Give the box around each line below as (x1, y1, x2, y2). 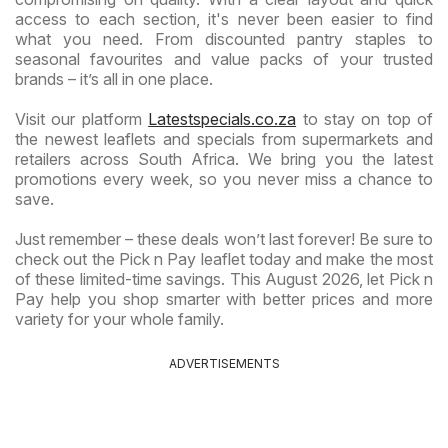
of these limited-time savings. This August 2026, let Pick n (15, 268, 433, 289)
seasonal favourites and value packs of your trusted (15, 48, 433, 69)
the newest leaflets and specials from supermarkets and (15, 128, 433, 149)
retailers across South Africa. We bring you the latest (15, 148, 433, 169)
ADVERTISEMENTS (168, 355, 280, 371)
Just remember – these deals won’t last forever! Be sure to (15, 228, 433, 249)
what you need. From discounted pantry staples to (15, 28, 433, 49)
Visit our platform (15, 108, 149, 129)
